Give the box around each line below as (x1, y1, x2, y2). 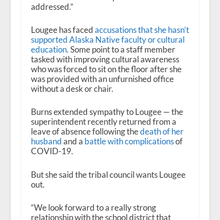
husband (30, 136, 62, 147)
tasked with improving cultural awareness (30, 54, 179, 65)
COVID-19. (30, 146, 73, 157)
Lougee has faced (30, 25, 95, 35)
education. (30, 44, 69, 55)
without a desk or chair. (30, 83, 113, 94)
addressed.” (30, 1, 73, 12)
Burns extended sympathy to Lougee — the (30, 107, 183, 117)
